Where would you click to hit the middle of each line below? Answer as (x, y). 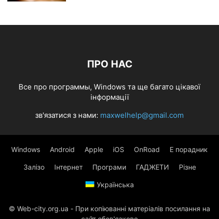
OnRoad (147, 150)
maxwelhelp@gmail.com (142, 115)
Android (62, 150)
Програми (109, 167)
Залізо (34, 167)
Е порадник (189, 150)
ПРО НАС (109, 64)
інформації (109, 97)
